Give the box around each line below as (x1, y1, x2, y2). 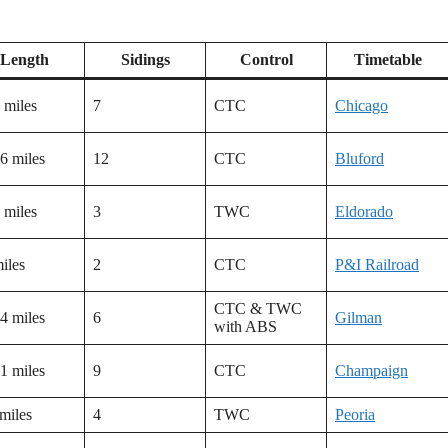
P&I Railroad (335, 256, 419, 274)
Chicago (335, 97, 388, 115)
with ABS (214, 318, 277, 336)
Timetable (353, 51, 422, 69)
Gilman (335, 309, 382, 327)
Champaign (335, 362, 408, 380)
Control (239, 51, 293, 69)
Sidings (120, 51, 170, 69)
